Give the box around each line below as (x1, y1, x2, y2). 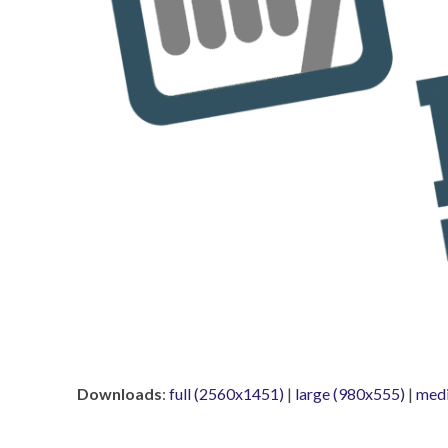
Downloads (77, 384, 162, 404)
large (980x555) (295, 384, 405, 404)
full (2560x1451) (169, 384, 284, 404)
